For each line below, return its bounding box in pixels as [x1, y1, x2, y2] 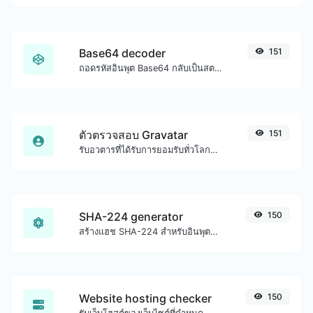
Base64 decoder [79, 45, 166, 60]
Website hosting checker [79, 291, 212, 305]
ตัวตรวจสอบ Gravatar [79, 127, 188, 142]
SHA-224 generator [79, 209, 183, 224]
